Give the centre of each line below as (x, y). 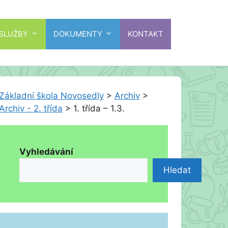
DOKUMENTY (78, 34)
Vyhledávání (46, 152)
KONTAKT (146, 34)
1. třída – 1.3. (99, 108)
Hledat (177, 170)
